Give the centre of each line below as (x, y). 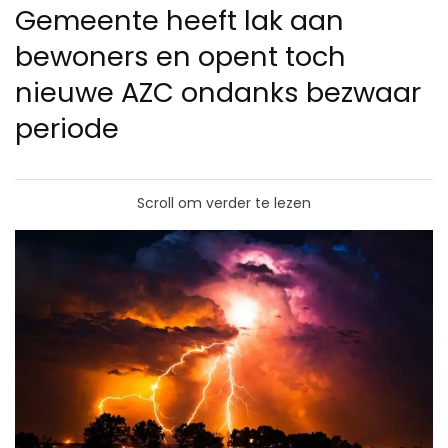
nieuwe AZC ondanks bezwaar (218, 93)
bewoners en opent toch (180, 57)
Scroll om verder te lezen (224, 203)
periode (67, 129)
